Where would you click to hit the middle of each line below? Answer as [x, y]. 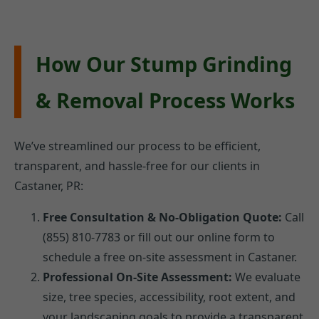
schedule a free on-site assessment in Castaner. [170, 257]
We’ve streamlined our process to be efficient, [137, 146]
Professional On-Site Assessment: [137, 277]
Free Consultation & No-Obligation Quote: [162, 218]
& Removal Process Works [165, 100]
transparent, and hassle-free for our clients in [137, 166]
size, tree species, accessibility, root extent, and [169, 297]
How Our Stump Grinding [164, 64]
